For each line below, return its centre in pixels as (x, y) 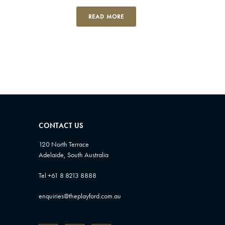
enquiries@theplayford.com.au (80, 196)
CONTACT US (61, 126)
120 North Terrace (64, 144)
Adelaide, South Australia (73, 155)
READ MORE (106, 17)
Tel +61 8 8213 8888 (67, 176)
